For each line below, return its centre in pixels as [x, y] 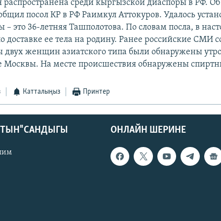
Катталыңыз [42, 92]
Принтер [96, 92]
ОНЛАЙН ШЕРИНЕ [148, 130]
